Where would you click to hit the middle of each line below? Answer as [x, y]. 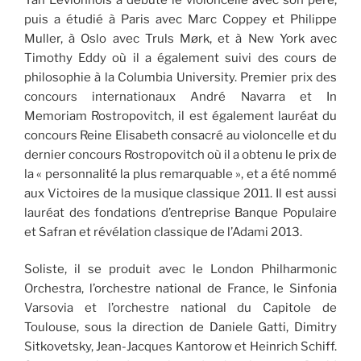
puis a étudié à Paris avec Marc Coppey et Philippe [180, 19]
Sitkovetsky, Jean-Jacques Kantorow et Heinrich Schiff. [180, 347]
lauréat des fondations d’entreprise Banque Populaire [180, 212]
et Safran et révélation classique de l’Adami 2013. [163, 232]
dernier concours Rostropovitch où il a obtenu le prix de [180, 154]
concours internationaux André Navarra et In [180, 96]
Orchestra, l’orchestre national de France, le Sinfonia [180, 289]
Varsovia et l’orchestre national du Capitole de [180, 308]
